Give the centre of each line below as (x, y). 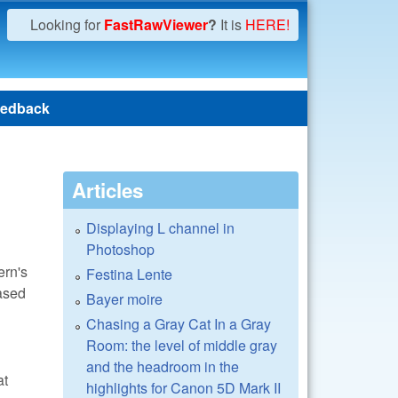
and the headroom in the (163, 366)
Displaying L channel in (160, 228)
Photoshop (120, 249)
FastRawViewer (156, 24)
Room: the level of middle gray (182, 345)
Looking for (67, 24)
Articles (107, 190)
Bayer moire (124, 299)
